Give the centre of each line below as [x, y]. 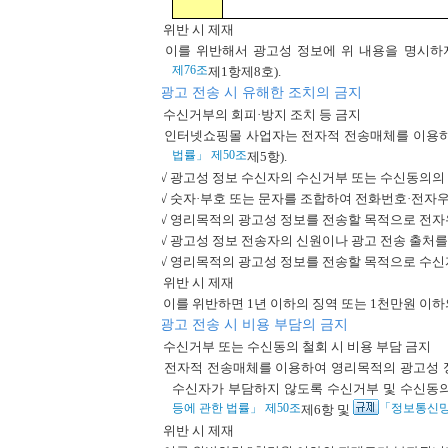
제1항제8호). [244, 71]
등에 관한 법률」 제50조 [236, 408]
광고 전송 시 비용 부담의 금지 [254, 324]
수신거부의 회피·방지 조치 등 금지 [260, 114]
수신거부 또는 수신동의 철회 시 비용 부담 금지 [295, 346]
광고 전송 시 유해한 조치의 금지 [261, 92]
